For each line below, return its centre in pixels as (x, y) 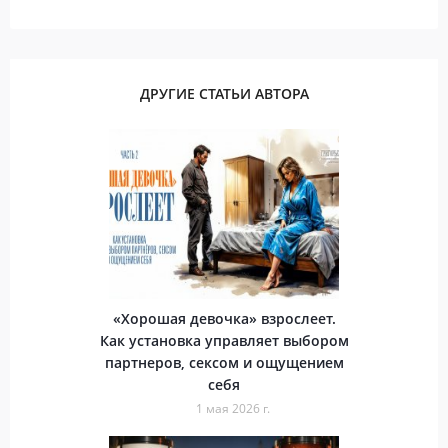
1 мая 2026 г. (233, 408)
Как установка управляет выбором (224, 340)
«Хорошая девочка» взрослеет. (224, 318)
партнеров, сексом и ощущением (224, 362)
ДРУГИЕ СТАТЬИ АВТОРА (224, 93)
